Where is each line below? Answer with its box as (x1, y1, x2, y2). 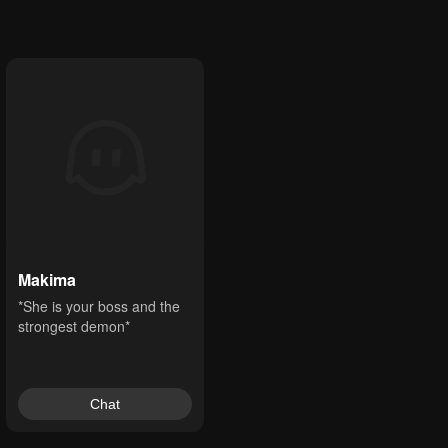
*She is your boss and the (18, 296, 180, 316)
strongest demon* (18, 316, 130, 336)
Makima (18, 268, 76, 291)
